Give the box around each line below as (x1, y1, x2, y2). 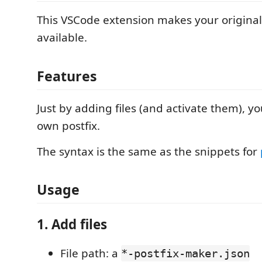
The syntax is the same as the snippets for (37, 143, 260, 159)
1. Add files (37, 215, 107, 233)
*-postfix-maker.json (121, 247, 250, 260)
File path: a (60, 246, 121, 261)
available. (37, 30, 87, 45)
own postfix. (37, 118, 100, 133)
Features (37, 66, 97, 85)
